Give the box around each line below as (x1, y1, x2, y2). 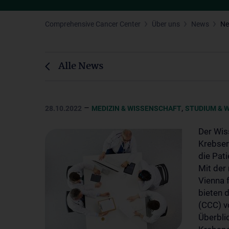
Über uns (152, 20, 180, 28)
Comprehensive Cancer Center (45, 20, 141, 28)
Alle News (58, 59, 103, 74)
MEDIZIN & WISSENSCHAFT (91, 104, 181, 112)
